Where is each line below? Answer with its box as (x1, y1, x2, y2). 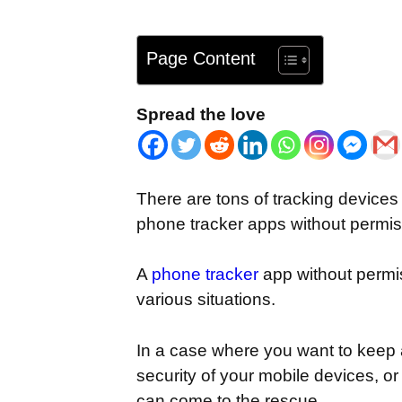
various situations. (136, 290, 275, 309)
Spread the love (136, 104, 266, 124)
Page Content (146, 48, 256, 68)
